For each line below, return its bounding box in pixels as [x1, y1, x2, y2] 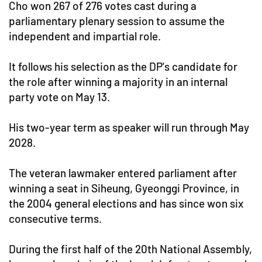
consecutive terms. [9, 212, 102, 226]
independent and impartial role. [9, 29, 161, 43]
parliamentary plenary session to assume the [9, 14, 225, 28]
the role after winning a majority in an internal [9, 75, 227, 89]
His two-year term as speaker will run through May [9, 120, 249, 135]
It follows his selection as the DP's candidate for [9, 60, 237, 74]
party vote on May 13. [9, 90, 110, 104]
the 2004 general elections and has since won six [9, 196, 243, 211]
